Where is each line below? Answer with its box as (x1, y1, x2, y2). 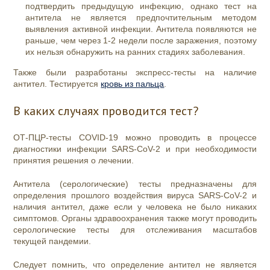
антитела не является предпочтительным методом (25, 13, 257, 23)
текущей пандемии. (13, 236, 92, 246)
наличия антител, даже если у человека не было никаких (13, 202, 257, 212)
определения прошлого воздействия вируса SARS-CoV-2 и (13, 190, 257, 201)
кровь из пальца (101, 79, 165, 89)
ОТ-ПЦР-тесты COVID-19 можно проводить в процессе (13, 133, 257, 143)
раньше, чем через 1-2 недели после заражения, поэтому (25, 36, 257, 46)
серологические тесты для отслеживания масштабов (13, 225, 257, 235)
